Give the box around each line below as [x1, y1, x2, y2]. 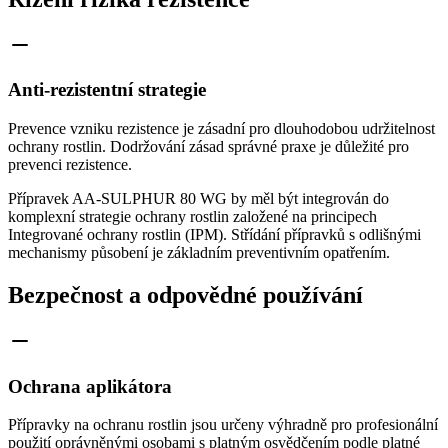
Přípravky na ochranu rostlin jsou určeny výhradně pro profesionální [8, 416, 438, 434]
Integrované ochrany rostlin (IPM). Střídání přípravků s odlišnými [8, 226, 421, 244]
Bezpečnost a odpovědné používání [8, 282, 363, 309]
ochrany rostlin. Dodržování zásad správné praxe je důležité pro [8, 138, 409, 156]
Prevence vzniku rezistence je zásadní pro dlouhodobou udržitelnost [8, 120, 435, 138]
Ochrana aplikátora [8, 375, 172, 397]
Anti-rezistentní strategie [8, 79, 206, 101]
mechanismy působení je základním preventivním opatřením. [8, 244, 390, 262]
